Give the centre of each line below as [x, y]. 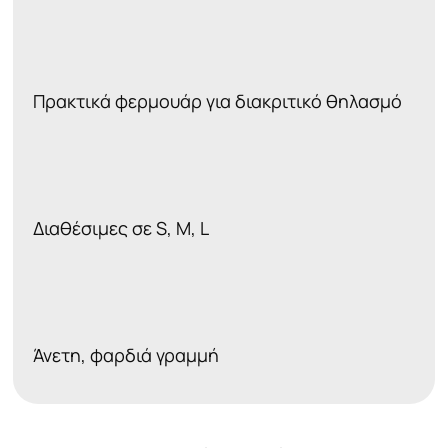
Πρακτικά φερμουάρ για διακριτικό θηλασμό [217, 100]
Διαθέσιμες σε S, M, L [121, 228]
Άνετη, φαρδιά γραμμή [126, 355]
